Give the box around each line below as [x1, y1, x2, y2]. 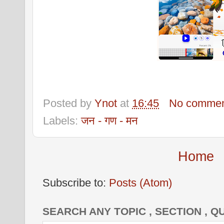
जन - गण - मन [81, 114, 138, 127]
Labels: [43, 114, 81, 127]
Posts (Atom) [109, 176, 172, 189]
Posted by [43, 97, 94, 109]
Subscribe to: [42, 176, 109, 189]
